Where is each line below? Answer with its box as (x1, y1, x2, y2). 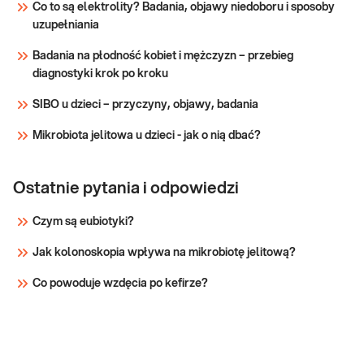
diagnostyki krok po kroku (32, 68, 168, 80)
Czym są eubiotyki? (32, 216, 134, 228)
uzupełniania (32, 19, 99, 32)
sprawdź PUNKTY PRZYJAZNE (129, 19, 290, 32)
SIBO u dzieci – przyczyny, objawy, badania (32, 99, 258, 111)
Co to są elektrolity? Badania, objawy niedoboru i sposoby (32, 2, 335, 14)
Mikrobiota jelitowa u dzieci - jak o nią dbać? (32, 130, 261, 142)
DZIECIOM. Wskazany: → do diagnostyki (129, 37, 188, 50)
